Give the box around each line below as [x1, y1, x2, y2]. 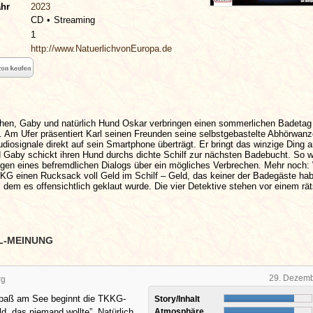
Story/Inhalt [154, 293, 202, 303]
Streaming [54, 14, 95, 25]
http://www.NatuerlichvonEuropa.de [31, 43, 172, 54]
